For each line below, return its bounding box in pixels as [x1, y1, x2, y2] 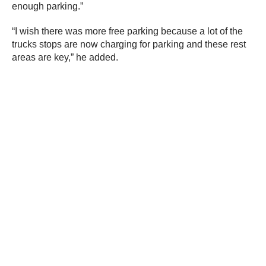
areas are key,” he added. [12, 52, 118, 62]
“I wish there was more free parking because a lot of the [12, 26, 243, 36]
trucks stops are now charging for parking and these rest [12, 39, 246, 49]
